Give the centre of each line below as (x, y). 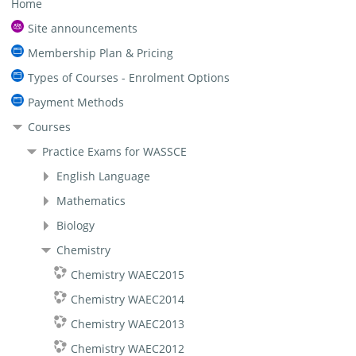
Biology (76, 225)
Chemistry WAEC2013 (128, 323)
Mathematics (91, 200)
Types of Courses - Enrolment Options (129, 77)
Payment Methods (76, 102)
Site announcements (83, 28)
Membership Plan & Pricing (101, 52)
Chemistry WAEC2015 (128, 274)
